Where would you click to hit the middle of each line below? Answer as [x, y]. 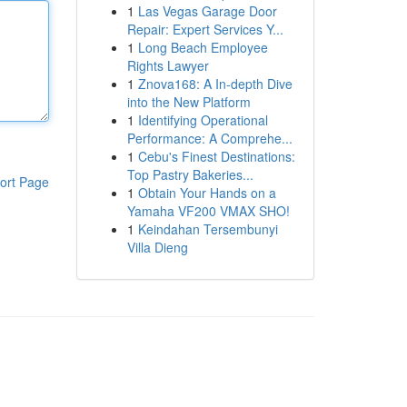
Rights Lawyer [168, 65]
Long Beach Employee [203, 47]
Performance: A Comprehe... [209, 138]
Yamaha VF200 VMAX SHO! [208, 211]
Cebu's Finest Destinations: [216, 156]
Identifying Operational [203, 120]
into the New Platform [189, 102]
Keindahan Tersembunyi [208, 229]
